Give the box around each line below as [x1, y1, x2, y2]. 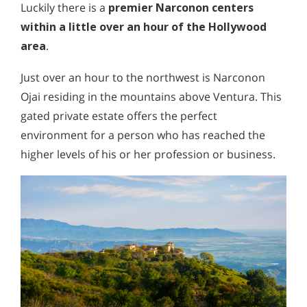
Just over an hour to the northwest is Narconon [21, 69, 265, 85]
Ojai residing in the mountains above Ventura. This [21, 88, 282, 104]
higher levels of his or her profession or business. [21, 146, 275, 162]
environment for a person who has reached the [21, 127, 265, 143]
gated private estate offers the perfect [21, 108, 217, 123]
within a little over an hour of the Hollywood [21, 19, 267, 35]
